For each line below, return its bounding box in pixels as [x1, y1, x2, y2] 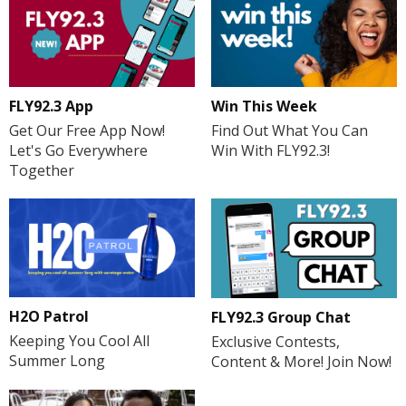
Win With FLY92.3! [210, 140, 330, 160]
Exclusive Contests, [210, 331, 340, 352]
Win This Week [210, 95, 317, 116]
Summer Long [9, 351, 105, 372]
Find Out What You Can [210, 120, 368, 140]
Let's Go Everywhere [9, 140, 148, 160]
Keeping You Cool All [9, 331, 150, 352]
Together [9, 159, 74, 180]
